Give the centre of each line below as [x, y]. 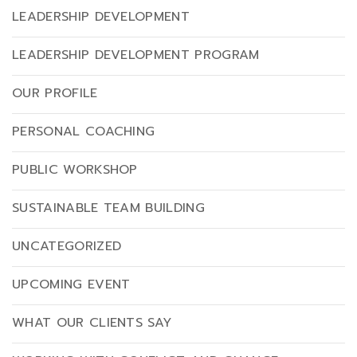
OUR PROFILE [55, 94]
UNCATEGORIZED [67, 247]
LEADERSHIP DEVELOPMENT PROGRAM [136, 55]
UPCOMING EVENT [71, 285]
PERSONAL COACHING [84, 132]
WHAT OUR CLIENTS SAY [92, 323]
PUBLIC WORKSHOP [75, 170]
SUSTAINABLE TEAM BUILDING [108, 208]
